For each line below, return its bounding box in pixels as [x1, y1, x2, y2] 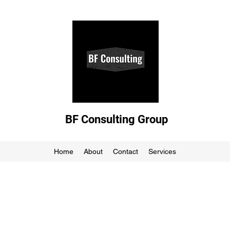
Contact [112, 147, 138, 156]
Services [148, 147, 176, 156]
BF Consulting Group [65, 113, 168, 126]
